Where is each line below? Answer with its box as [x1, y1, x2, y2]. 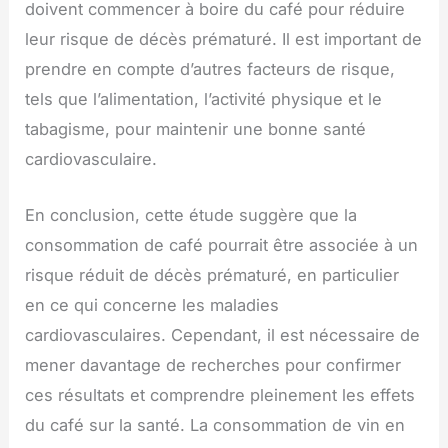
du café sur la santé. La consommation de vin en [25, 415, 406, 436]
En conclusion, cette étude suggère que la [25, 205, 358, 226]
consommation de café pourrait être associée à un [25, 235, 419, 256]
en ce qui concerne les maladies [25, 295, 280, 316]
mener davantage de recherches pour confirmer [25, 355, 402, 376]
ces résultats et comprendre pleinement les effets [25, 385, 416, 406]
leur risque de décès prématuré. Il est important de [25, 29, 423, 50]
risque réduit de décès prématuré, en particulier [25, 265, 400, 286]
